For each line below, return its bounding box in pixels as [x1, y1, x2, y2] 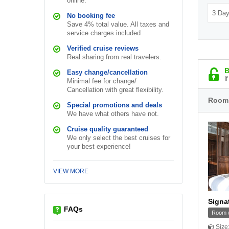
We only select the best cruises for [67, 134, 170, 142]
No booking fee [67, 12, 115, 20]
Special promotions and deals [67, 101, 162, 109]
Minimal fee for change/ [67, 77, 136, 85]
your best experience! [67, 143, 131, 151]
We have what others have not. [67, 110, 159, 118]
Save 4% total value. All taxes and [67, 20, 169, 29]
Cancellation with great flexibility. [67, 86, 164, 94]
